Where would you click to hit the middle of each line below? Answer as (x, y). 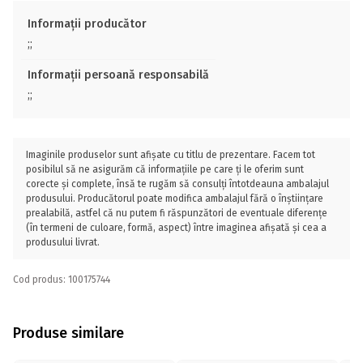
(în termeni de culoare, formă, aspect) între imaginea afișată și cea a (176, 228)
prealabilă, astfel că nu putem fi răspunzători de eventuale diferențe (177, 213)
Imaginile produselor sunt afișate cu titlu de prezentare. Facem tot (171, 155)
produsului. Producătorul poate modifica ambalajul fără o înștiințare (175, 199)
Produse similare (68, 333)
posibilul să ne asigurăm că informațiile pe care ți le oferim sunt (165, 169)
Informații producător (87, 24)
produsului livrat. (63, 242)
